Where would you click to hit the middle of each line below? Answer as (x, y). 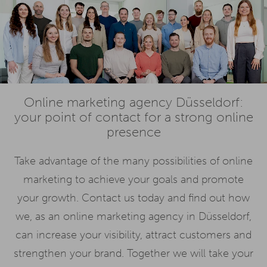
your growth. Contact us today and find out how (133, 198)
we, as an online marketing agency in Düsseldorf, (133, 217)
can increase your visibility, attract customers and (133, 235)
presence (133, 133)
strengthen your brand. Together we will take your (133, 254)
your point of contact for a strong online (133, 118)
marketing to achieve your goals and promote (133, 180)
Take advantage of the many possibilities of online (133, 161)
